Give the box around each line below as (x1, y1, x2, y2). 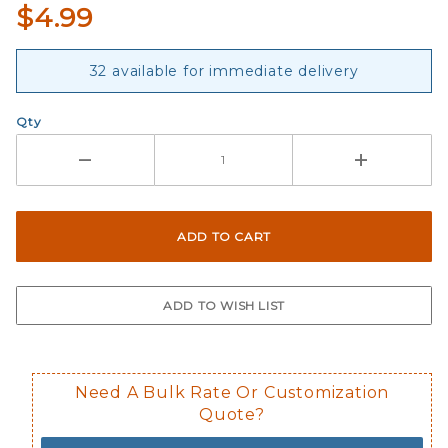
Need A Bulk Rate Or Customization (74, 383, 390, 403)
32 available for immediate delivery (89, 61, 359, 80)
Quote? (199, 405, 265, 425)
